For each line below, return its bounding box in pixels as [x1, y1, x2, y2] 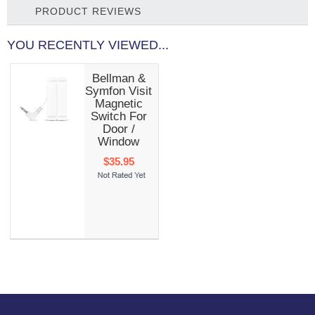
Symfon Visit [85, 84, 153, 98]
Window [98, 134, 140, 148]
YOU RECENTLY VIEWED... [7, 37, 169, 52]
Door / [102, 122, 135, 136]
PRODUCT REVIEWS [35, 5, 141, 17]
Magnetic [94, 96, 143, 110]
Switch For [90, 109, 147, 123]
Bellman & [91, 71, 146, 85]
